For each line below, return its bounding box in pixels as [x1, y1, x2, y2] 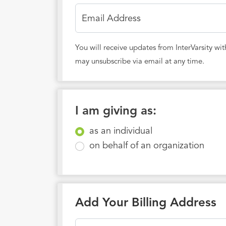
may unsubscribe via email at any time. [75, 58, 204, 66]
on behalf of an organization [89, 141, 204, 151]
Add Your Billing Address [75, 197, 216, 210]
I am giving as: [75, 105, 156, 118]
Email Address [82, 14, 141, 24]
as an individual [89, 127, 152, 136]
